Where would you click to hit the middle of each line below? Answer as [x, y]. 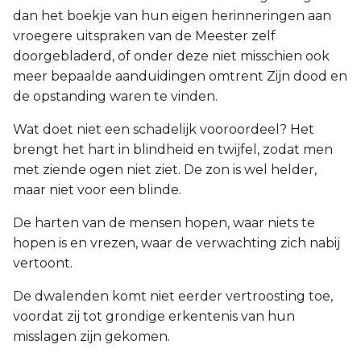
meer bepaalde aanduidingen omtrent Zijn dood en [180, 76]
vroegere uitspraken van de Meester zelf [144, 36]
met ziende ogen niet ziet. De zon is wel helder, [165, 170]
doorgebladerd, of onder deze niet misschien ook [171, 56]
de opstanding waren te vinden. [115, 96]
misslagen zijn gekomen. [91, 336]
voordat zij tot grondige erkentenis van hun [154, 316]
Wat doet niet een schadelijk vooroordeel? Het [164, 129]
